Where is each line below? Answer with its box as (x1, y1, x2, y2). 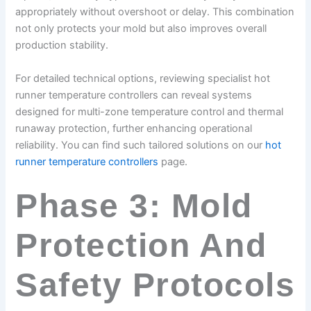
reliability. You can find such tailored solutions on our (15, 138, 266, 151)
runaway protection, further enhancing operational (15, 121, 253, 135)
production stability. (15, 39, 109, 52)
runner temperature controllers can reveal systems (15, 88, 253, 101)
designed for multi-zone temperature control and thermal (15, 105, 284, 118)
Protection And (15, 226, 267, 264)
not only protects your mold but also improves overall (15, 22, 267, 35)
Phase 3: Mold (15, 187, 253, 224)
